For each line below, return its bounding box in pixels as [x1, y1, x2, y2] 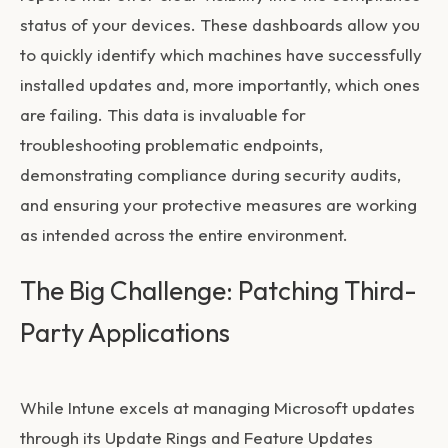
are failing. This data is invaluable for [20, 103, 306, 125]
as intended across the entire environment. [20, 223, 348, 245]
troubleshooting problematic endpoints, [20, 133, 323, 155]
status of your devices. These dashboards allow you [20, 13, 420, 35]
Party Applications [20, 315, 230, 349]
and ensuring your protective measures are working [20, 193, 417, 215]
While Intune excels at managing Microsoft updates [20, 396, 415, 418]
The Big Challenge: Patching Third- [20, 273, 417, 307]
